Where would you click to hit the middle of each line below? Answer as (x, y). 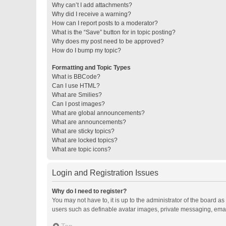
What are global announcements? (98, 113)
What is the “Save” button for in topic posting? (114, 32)
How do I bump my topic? (87, 50)
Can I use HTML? (76, 86)
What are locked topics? (85, 140)
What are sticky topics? (83, 131)
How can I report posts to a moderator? (105, 23)
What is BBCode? (76, 77)
